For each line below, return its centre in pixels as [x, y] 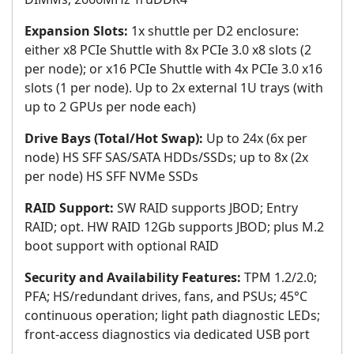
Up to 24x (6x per [255, 139]
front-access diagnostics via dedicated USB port [167, 335]
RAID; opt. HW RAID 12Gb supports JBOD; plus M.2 [174, 227]
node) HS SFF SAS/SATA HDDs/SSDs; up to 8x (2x [166, 158]
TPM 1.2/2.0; [279, 278]
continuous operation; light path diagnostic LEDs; [172, 316]
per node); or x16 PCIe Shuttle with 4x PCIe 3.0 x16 [173, 69]
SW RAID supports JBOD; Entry [206, 208]
